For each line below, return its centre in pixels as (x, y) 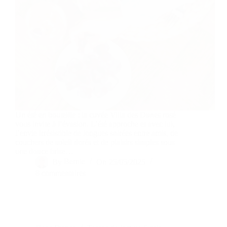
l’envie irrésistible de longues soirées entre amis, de (97, 133)
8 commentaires (61, 173)
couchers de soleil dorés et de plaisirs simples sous (95, 142)
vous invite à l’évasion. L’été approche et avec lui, (95, 124)
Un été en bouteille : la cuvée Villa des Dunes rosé (96, 115)
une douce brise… (44, 152)
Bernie (75, 162)
